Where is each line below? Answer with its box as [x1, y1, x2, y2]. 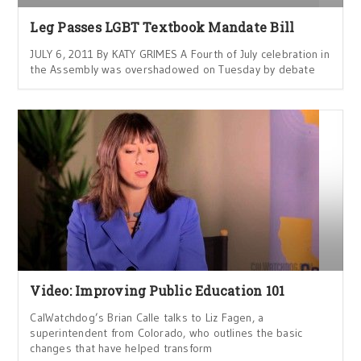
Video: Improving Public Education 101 [30, 282, 285, 299]
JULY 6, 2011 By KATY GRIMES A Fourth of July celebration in [30, 47, 330, 61]
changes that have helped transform [30, 341, 213, 355]
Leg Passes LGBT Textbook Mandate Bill [30, 19, 295, 35]
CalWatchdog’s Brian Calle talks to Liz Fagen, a [30, 310, 264, 325]
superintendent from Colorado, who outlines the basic [30, 326, 303, 340]
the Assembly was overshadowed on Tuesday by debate [30, 62, 315, 77]
